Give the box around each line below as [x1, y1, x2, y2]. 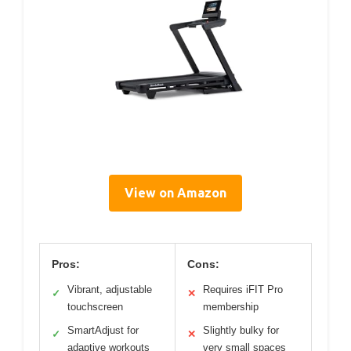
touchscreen [67, 301, 123, 313]
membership [203, 301, 259, 313]
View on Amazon [125, 186, 226, 201]
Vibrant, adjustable [67, 284, 152, 296]
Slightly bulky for [203, 324, 279, 337]
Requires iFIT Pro [203, 284, 283, 296]
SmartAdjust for [67, 324, 139, 337]
